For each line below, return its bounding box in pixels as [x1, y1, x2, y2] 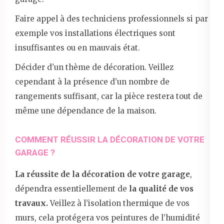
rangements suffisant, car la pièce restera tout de [15, 91, 202, 101]
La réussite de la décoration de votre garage [15, 169, 190, 179]
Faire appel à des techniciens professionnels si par [15, 13, 208, 23]
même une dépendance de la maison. [15, 105, 156, 115]
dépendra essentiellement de [15, 183, 127, 193]
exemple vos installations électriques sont [15, 28, 175, 38]
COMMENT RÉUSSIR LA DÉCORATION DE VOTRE [15, 134, 204, 144]
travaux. [15, 198, 50, 208]
